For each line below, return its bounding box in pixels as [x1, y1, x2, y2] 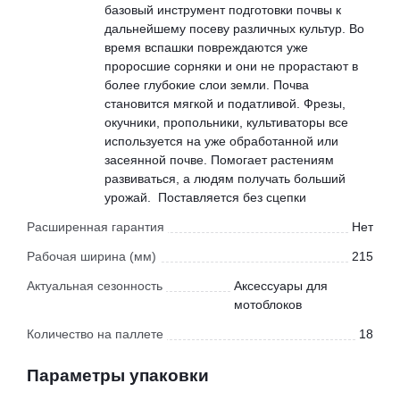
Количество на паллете [27, 327, 163, 342]
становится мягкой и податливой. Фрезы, [104, 96, 346, 112]
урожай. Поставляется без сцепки [104, 190, 306, 205]
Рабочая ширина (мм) [27, 249, 156, 264]
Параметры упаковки [27, 366, 209, 386]
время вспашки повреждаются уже [104, 40, 308, 55]
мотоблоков [234, 297, 303, 312]
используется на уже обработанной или [104, 134, 338, 149]
